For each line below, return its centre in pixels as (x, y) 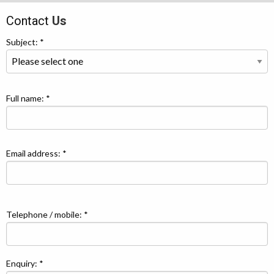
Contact (29, 20)
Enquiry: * (25, 263)
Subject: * (25, 42)
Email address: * (36, 153)
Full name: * (28, 98)
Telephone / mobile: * (47, 214)
